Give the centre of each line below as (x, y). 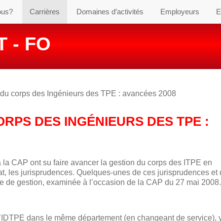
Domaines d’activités (110, 12)
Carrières (45, 12)
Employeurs (180, 12)
